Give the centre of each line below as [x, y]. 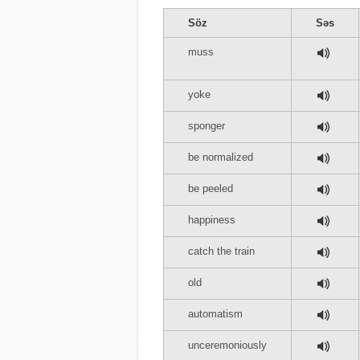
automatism [215, 314]
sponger [207, 126]
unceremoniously [227, 345]
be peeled [211, 188]
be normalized [221, 157]
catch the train [221, 251]
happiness [212, 220]
